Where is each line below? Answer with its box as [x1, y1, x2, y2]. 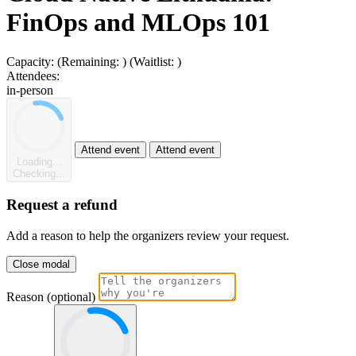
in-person [6, 83, 53, 97]
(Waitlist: [130, 54, 177, 68]
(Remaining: [57, 54, 122, 68]
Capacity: [6, 54, 54, 68]
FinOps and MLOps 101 [6, 8, 270, 37]
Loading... [16, 155, 62, 168]
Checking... [13, 167, 65, 180]
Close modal [13, 257, 70, 270]
